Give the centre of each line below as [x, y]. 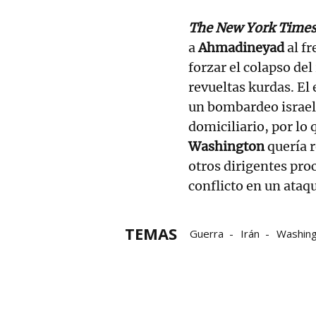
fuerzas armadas [231, 253]
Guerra [207, 233]
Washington [226, 146]
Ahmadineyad [241, 47]
